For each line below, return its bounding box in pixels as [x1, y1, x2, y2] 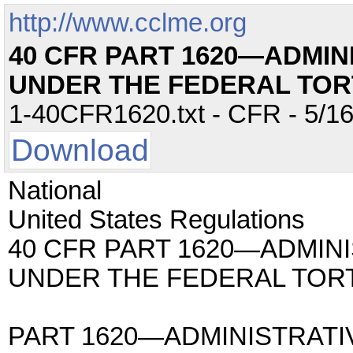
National [8, 176, 102, 205]
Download [11, 133, 149, 167]
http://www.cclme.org [9, 9, 247, 37]
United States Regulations [8, 206, 305, 234]
